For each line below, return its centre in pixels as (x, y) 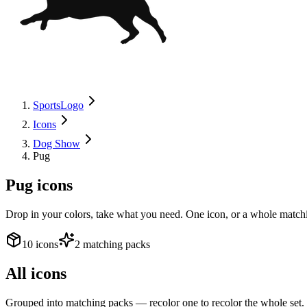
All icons (36, 273)
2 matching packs (112, 244)
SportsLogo (58, 105)
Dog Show (57, 144)
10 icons (40, 244)
